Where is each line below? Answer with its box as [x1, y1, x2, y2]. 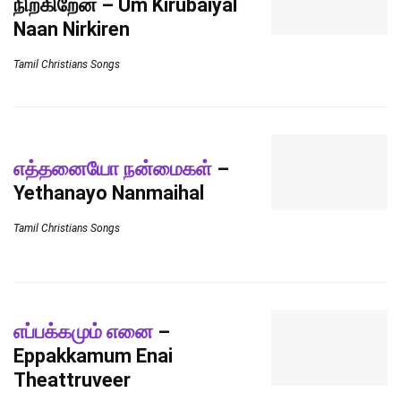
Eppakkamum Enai [13, 345, 173, 367]
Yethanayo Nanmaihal [13, 181, 204, 204]
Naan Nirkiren [13, 18, 130, 40]
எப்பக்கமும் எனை [13, 320, 153, 343]
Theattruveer [13, 369, 131, 391]
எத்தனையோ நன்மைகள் [13, 157, 212, 180]
